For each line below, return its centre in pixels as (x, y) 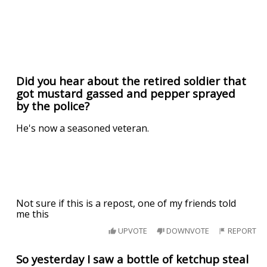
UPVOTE (132, 230)
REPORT (241, 230)
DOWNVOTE (187, 230)
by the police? (53, 105)
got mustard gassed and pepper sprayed (126, 93)
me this (33, 214)
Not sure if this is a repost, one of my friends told (126, 204)
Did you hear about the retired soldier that (131, 80)
